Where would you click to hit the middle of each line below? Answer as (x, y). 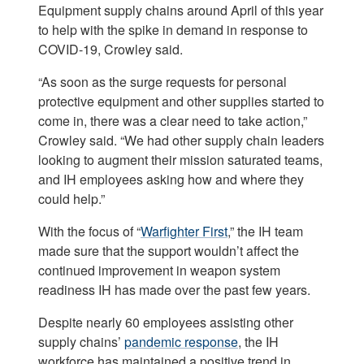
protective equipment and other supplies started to (181, 102)
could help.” (71, 199)
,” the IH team (265, 232)
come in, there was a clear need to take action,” (173, 121)
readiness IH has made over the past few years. (174, 290)
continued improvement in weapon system (159, 271)
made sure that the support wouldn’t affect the (169, 251)
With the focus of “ (89, 232)
